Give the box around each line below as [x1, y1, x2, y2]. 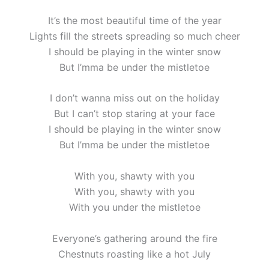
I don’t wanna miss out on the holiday [49, 92, 220, 104]
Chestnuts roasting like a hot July [58, 247, 211, 260]
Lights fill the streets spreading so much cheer [29, 29, 240, 42]
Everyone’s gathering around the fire [52, 232, 217, 244]
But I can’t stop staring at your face [54, 107, 215, 120]
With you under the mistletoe [68, 201, 201, 213]
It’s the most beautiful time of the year [47, 14, 222, 26]
